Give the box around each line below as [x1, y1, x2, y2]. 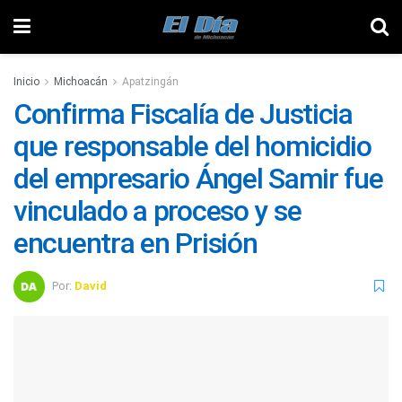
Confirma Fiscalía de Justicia [13, 97, 353, 131]
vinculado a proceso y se [13, 194, 301, 228]
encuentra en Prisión [13, 226, 258, 260]
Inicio [13, 75, 39, 88]
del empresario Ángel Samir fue [13, 162, 383, 196]
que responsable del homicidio [13, 129, 371, 163]
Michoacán [54, 75, 108, 88]
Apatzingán [122, 75, 179, 88]
